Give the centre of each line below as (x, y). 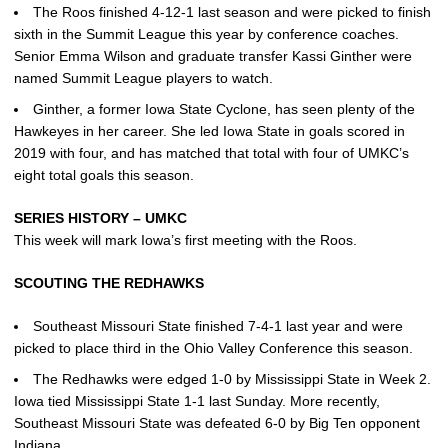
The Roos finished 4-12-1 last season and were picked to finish (232, 12)
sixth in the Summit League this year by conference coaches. (206, 34)
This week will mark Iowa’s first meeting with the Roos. (185, 240)
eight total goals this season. (104, 175)
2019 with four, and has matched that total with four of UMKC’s (211, 153)
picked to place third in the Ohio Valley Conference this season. (213, 348)
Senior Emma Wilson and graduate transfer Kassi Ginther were (213, 56)
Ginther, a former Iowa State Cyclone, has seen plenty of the (224, 109)
